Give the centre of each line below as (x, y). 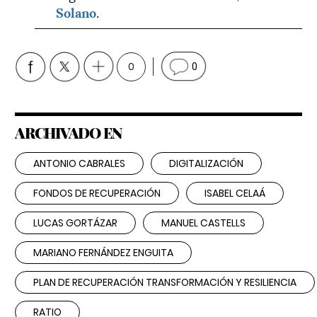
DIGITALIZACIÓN (206, 163)
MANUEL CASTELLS (203, 223)
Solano (76, 11)
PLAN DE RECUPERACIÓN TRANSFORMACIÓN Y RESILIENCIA (165, 282)
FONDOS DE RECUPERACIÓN (97, 193)
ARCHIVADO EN (68, 132)
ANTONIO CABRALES (79, 163)
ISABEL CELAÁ (235, 193)
